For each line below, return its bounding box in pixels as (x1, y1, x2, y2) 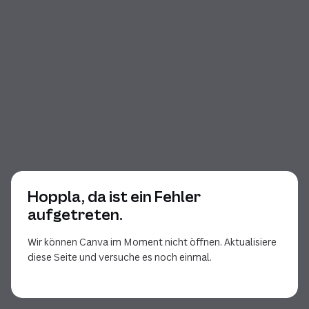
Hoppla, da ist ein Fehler (28, 187, 201, 206)
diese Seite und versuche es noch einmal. (28, 250, 212, 263)
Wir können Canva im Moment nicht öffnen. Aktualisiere (28, 235, 277, 248)
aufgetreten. (28, 205, 123, 224)
